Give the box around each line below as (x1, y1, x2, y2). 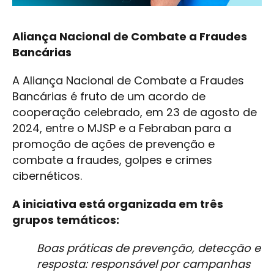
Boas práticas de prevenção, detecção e (37, 240, 261, 256)
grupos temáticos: (12, 212, 119, 228)
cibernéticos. (12, 168, 82, 184)
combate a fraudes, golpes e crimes (12, 152, 212, 168)
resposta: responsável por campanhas (37, 256, 250, 272)
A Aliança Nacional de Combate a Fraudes (12, 73, 244, 89)
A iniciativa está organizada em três (12, 196, 223, 212)
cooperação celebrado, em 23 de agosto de (12, 105, 257, 120)
